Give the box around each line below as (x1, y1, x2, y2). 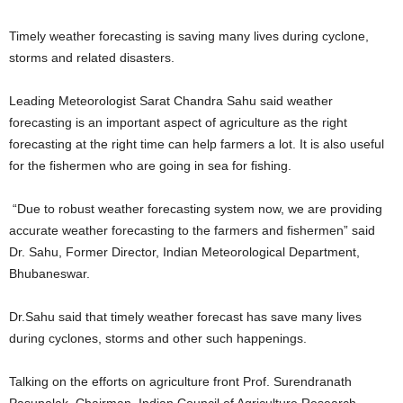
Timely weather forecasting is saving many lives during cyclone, (9, 29, 369, 43)
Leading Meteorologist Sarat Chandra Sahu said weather (9, 94, 333, 108)
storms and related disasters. (9, 50, 175, 65)
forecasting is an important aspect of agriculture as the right (9, 115, 347, 130)
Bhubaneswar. (9, 266, 90, 281)
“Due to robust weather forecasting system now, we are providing (9, 201, 382, 216)
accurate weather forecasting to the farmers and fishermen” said (9, 223, 375, 237)
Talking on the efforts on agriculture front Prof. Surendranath (9, 374, 352, 389)
